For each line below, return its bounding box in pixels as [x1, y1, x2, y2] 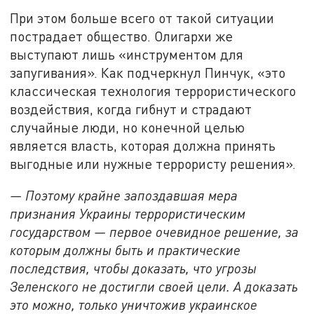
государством [10, 224, 95, 240]
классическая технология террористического [10, 82, 296, 99]
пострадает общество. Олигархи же [10, 27, 233, 44]
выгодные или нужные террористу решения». [10, 155, 296, 172]
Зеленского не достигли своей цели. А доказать [10, 278, 299, 295]
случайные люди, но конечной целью [10, 118, 245, 135]
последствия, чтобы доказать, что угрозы [10, 260, 257, 277]
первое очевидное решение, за [106, 224, 299, 240]
